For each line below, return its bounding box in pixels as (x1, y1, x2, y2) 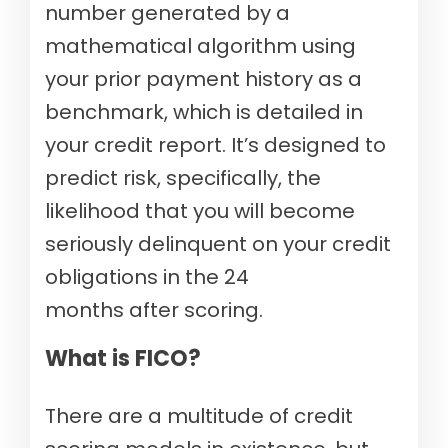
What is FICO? (45, 343, 201, 375)
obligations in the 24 (45, 263, 249, 292)
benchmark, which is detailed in (45, 98, 363, 127)
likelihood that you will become (45, 197, 355, 226)
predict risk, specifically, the (45, 164, 321, 193)
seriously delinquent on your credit (45, 230, 391, 259)
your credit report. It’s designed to (45, 131, 386, 160)
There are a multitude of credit (45, 402, 353, 431)
